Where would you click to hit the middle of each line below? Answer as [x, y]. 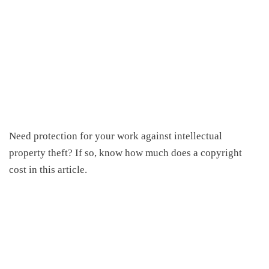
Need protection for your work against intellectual [116, 136]
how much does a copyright [183, 153]
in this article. [57, 170]
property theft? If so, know [67, 153]
